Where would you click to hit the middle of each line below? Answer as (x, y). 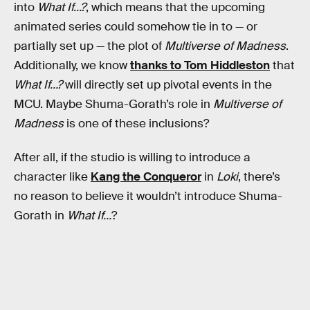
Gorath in (40, 216)
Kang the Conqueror (146, 177)
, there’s (259, 177)
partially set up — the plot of (89, 46)
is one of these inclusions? (136, 123)
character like (52, 177)
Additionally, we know (72, 65)
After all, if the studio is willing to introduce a (132, 158)
